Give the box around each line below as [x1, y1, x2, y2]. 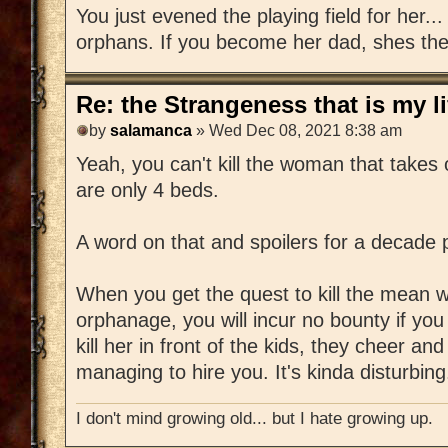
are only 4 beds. [76, 179, 219, 202]
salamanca [110, 122, 192, 140]
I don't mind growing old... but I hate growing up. [76, 408, 433, 429]
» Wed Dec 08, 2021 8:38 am [192, 122, 402, 140]
